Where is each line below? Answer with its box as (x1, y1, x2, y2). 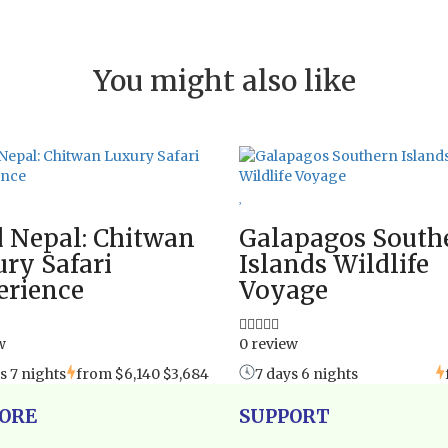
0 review (239, 334, 298, 353)
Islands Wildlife (239, 248, 429, 280)
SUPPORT (239, 404, 330, 428)
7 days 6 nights (255, 364, 358, 383)
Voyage (239, 274, 328, 306)
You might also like (92, 62, 356, 99)
